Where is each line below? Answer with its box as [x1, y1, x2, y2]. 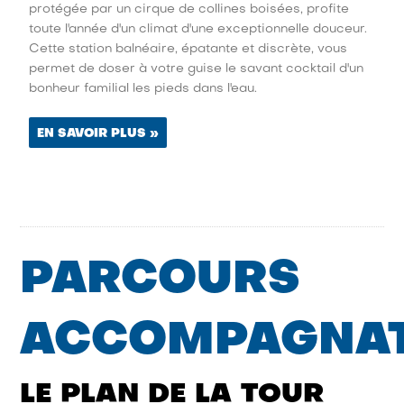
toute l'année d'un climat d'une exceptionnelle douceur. [29, 23, 368, 35]
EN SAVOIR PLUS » [37, 127, 160, 140]
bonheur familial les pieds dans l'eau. [29, 82, 258, 95]
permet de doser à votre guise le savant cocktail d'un [29, 62, 364, 75]
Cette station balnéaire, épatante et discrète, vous [29, 42, 348, 55]
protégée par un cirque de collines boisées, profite [29, 3, 350, 15]
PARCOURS [20, 258, 301, 302]
